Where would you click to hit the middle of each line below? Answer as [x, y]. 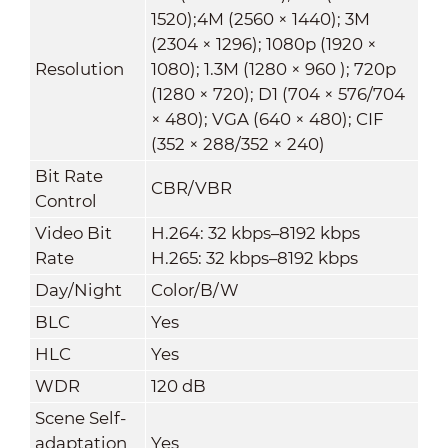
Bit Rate [68, 175]
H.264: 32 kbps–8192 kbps [255, 232]
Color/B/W [194, 289]
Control [65, 200]
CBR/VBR [191, 187]
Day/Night [78, 289]
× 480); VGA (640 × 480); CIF [267, 118]
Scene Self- [80, 417]
